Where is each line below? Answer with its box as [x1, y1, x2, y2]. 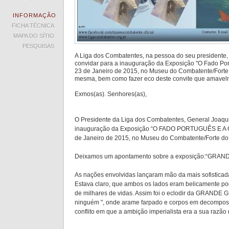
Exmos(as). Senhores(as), [75, 90, 147, 98]
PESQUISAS [22, 43, 54, 49]
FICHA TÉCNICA [12, 22, 54, 29]
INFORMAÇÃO [13, 12, 56, 18]
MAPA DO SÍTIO [13, 33, 54, 39]
